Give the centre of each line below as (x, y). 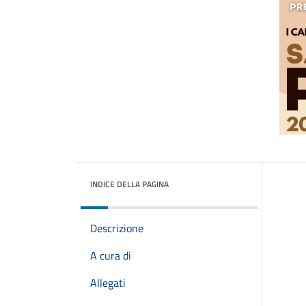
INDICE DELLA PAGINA (129, 184)
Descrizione (117, 228)
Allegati (108, 283)
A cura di (111, 255)
